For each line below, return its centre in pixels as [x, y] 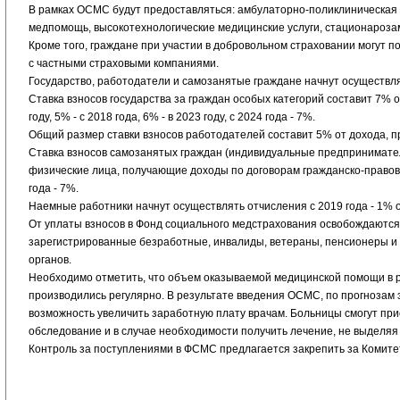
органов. [50, 260]
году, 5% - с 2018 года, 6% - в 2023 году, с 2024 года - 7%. [172, 117]
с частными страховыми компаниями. [124, 63]
